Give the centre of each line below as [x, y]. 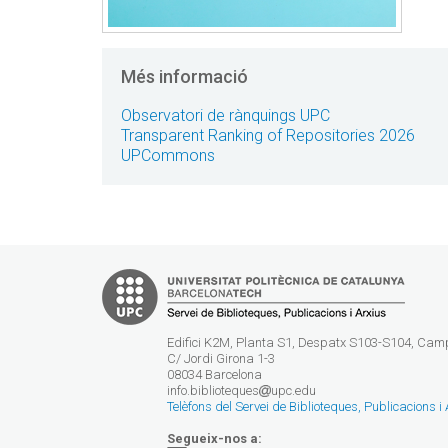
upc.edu [293, 390]
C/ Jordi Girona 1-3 [221, 358]
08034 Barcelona [214, 374]
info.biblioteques [213, 390]
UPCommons [168, 155]
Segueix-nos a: [214, 438]
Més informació [184, 76]
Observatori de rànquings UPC [225, 115]
